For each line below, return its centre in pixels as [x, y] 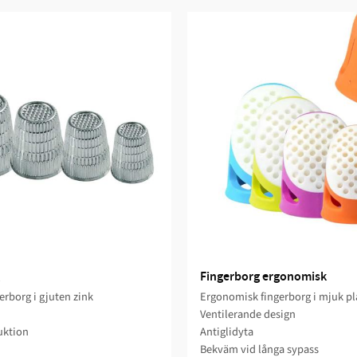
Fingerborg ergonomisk [263, 277]
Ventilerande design [248, 314]
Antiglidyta [227, 331]
